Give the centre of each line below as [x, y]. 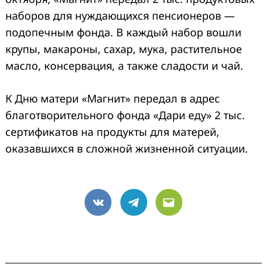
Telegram [156, 210]
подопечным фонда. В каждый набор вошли [123, 32]
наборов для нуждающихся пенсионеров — [120, 16]
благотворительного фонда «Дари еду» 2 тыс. [125, 115]
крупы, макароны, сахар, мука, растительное [124, 49]
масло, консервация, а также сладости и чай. [124, 66]
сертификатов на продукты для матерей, [112, 132]
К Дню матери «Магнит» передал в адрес [113, 99]
